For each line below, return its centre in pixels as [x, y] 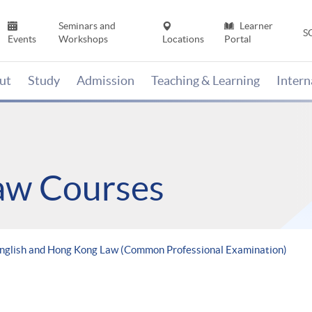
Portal [237, 39]
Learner [255, 26]
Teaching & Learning [205, 81]
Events [22, 39]
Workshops [83, 39]
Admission [106, 81]
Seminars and [87, 26]
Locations [184, 39]
